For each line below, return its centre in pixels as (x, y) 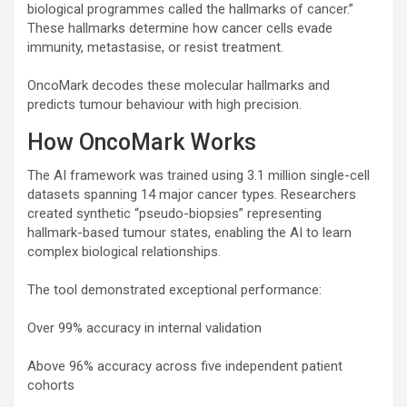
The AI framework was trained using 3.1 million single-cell (199, 175)
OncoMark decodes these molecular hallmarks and (179, 85)
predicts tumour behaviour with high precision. (164, 104)
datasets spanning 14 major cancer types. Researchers (192, 194)
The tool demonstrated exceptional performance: (174, 289)
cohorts (51, 385)
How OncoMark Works (142, 142)
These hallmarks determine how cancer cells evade (180, 28)
